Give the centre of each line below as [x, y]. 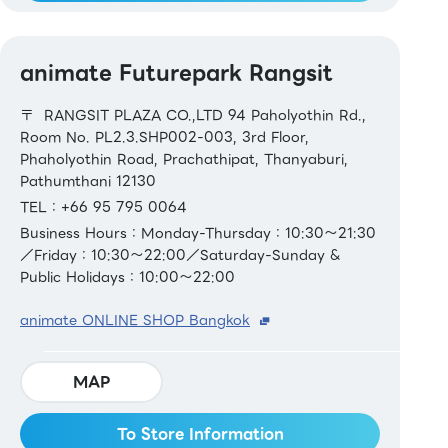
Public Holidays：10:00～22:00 [127, 276]
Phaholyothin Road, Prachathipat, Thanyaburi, [184, 158]
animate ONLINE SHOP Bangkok [135, 319]
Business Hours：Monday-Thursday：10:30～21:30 [198, 232]
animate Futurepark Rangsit [176, 72]
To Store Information [200, 433]
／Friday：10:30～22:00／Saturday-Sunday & [180, 254]
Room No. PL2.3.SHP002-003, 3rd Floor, [164, 136]
